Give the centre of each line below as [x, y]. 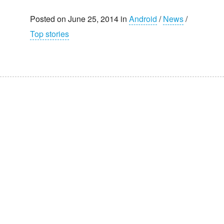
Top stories [49, 34]
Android [143, 19]
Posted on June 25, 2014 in [79, 19]
